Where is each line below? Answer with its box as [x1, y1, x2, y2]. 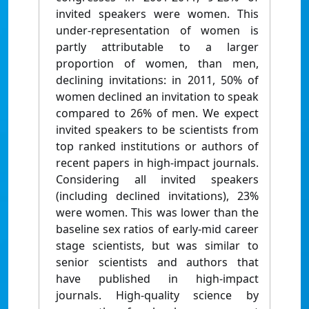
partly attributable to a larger [56, 39, 259, 55]
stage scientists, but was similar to [56, 238, 259, 254]
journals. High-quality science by [56, 288, 259, 303]
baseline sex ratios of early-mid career [56, 221, 259, 237]
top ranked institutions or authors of [56, 139, 259, 154]
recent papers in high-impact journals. [56, 155, 259, 171]
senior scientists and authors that [56, 255, 259, 270]
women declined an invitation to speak [56, 89, 259, 105]
